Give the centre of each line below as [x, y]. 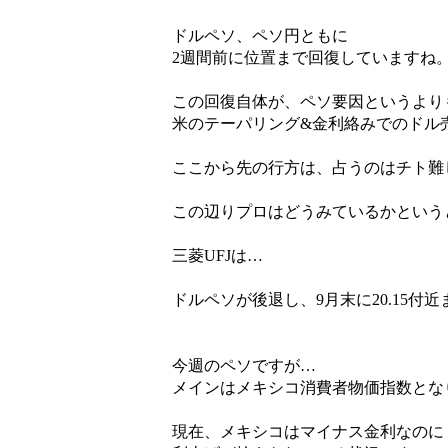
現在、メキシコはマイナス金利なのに [308, 432]
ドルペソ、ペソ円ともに [260, 36]
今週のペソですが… [244, 366]
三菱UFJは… [217, 256]
